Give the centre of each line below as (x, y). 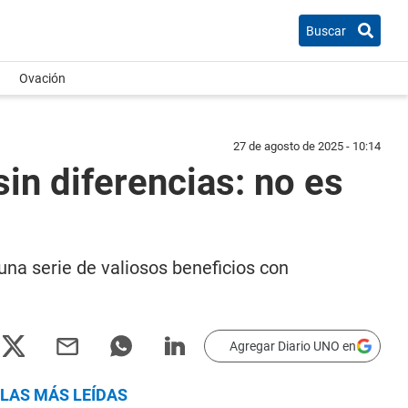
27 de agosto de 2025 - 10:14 (307, 146)
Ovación (42, 78)
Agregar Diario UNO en (293, 346)
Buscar (326, 31)
